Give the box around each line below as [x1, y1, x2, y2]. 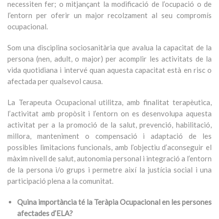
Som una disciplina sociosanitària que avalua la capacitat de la [7, 43, 212, 52]
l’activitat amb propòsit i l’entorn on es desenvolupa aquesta [7, 109, 212, 118]
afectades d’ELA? [17, 209, 73, 218]
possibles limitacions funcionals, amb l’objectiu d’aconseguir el [7, 143, 212, 152]
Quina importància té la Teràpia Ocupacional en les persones [17, 197, 212, 206]
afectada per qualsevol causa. [7, 77, 103, 86]
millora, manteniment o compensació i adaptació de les [7, 131, 212, 140]
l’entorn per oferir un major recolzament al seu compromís [7, 11, 212, 20]
